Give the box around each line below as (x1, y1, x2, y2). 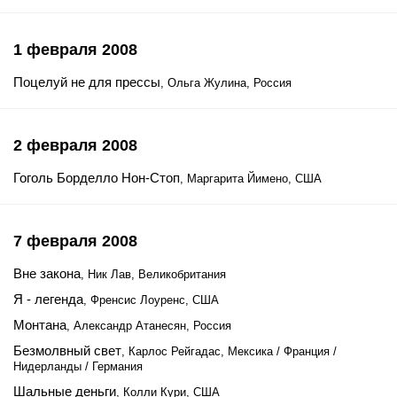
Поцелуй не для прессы (13, 74, 160, 90)
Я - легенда (13, 292, 83, 307)
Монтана (13, 317, 66, 332)
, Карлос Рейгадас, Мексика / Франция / (121, 345, 337, 358)
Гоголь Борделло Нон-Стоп (13, 170, 180, 185)
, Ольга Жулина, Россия (160, 76, 292, 90)
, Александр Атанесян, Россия (66, 319, 231, 332)
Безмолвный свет (13, 343, 121, 358)
